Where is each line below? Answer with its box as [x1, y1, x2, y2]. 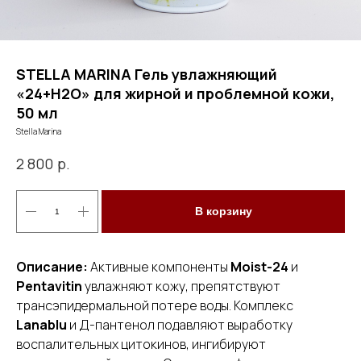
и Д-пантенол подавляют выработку [67, 316, 293, 334]
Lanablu [16, 316, 67, 334]
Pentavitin [16, 277, 82, 296]
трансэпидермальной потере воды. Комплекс [16, 297, 293, 315]
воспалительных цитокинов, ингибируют [16, 335, 266, 354]
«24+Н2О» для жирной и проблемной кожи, [16, 84, 334, 103]
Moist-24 [230, 258, 288, 276]
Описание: [16, 258, 90, 276]
